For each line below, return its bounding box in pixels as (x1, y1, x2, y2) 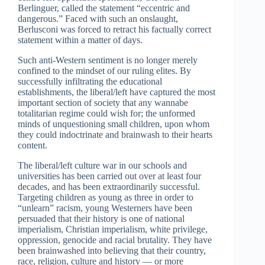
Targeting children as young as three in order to (18, 192, 193, 203)
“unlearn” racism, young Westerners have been (18, 203, 192, 214)
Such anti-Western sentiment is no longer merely (18, 55, 198, 66)
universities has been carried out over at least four (18, 171, 201, 182)
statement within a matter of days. (18, 35, 143, 46)
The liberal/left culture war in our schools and (18, 160, 187, 171)
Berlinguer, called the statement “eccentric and (18, 3, 190, 14)
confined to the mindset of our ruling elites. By (18, 66, 191, 76)
